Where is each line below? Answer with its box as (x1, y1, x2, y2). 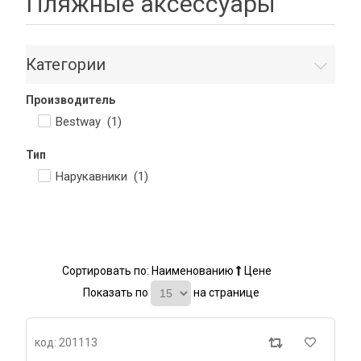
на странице (193, 285, 259, 299)
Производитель (26, 93, 115, 106)
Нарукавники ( (56, 169, 138, 184)
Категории (26, 55, 106, 74)
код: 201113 (35, 336, 98, 349)
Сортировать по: (62, 264, 151, 277)
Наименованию (151, 264, 236, 277)
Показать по (82, 285, 148, 299)
